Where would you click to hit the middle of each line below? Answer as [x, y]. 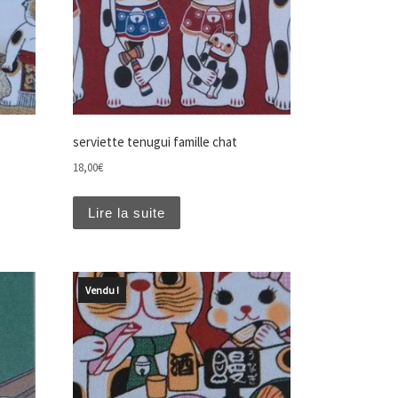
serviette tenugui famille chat [155, 142]
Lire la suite [126, 212]
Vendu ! [102, 291]
